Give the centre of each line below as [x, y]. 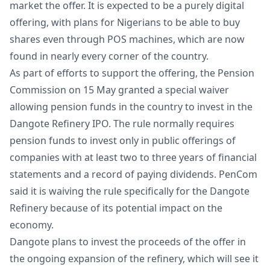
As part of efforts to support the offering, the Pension [132, 73]
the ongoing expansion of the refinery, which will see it [134, 259]
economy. [32, 225]
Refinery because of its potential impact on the [116, 208]
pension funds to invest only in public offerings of [123, 141]
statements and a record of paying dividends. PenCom [133, 174]
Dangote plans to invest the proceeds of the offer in [128, 242]
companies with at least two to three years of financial [133, 158]
